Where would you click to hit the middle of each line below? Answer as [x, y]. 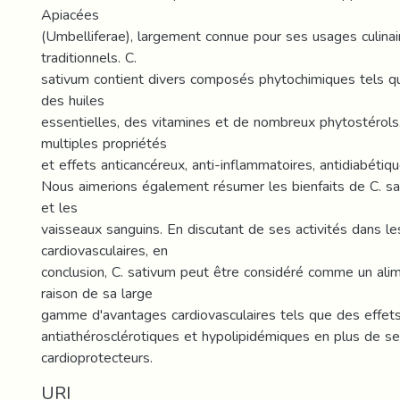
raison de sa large [97, 293]
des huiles [73, 100]
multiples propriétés [104, 143]
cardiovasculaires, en [104, 250]
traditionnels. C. [89, 58]
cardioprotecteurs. [97, 358]
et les [59, 208]
